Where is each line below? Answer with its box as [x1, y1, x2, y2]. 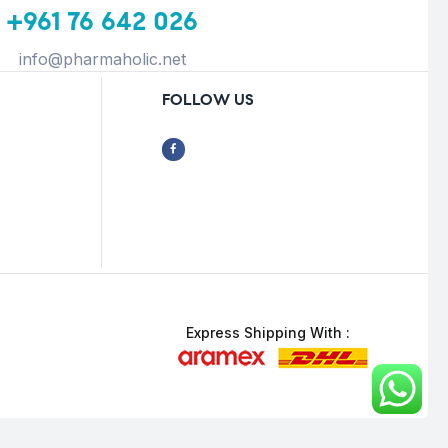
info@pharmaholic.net [18, 49, 186, 70]
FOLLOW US [162, 90, 254, 110]
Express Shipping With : [185, 324, 350, 342]
